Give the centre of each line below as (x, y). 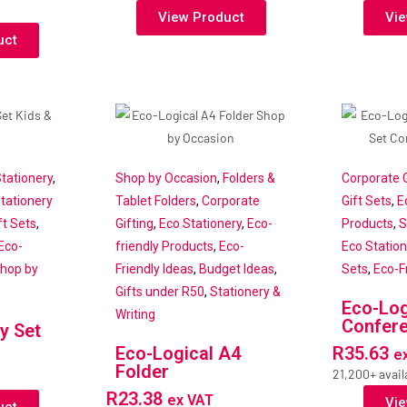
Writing (135, 315)
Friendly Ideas (154, 269)
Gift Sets (367, 201)
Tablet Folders (155, 201)
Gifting (134, 224)
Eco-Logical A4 (178, 354)
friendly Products (164, 247)
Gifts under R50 (159, 292)
